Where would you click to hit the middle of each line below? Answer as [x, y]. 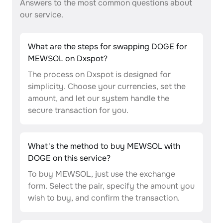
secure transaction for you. [78, 110]
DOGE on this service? [69, 158]
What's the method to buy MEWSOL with [104, 146]
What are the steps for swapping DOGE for [108, 47]
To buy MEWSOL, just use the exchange [102, 174]
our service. [42, 15]
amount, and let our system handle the [99, 98]
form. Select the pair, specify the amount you [111, 186]
